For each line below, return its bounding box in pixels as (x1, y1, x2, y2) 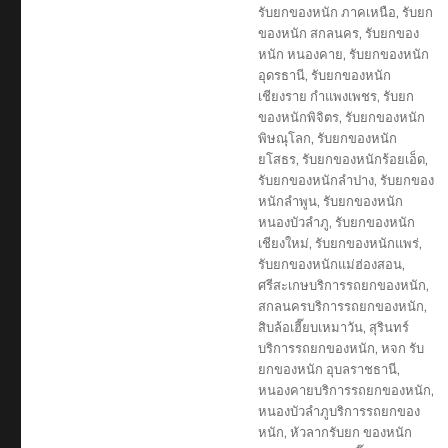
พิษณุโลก (257, 129, 311, 146)
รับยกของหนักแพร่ (314, 234, 419, 251)
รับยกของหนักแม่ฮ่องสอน (257, 255, 402, 272)
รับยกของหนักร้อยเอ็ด (301, 150, 425, 167)
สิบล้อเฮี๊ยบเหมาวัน (257, 318, 363, 335)
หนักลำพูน (257, 192, 317, 209)
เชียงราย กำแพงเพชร (257, 87, 377, 104)
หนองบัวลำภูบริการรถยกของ (257, 402, 420, 419)
